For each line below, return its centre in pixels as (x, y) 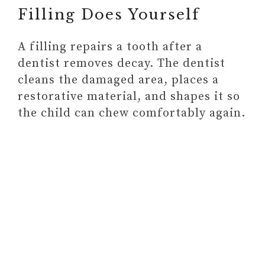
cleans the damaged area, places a (118, 80)
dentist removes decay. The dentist (122, 64)
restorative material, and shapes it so (129, 97)
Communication (89, 13)
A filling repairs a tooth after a (110, 47)
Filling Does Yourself (109, 14)
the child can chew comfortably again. (132, 113)
